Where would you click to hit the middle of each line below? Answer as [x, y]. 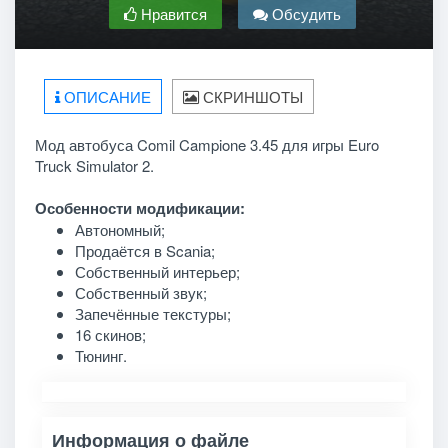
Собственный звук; [142, 292]
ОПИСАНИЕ [105, 96]
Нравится [171, 13]
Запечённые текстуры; [154, 313]
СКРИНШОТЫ [251, 96]
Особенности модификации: [141, 207]
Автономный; [121, 229]
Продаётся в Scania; [146, 250]
